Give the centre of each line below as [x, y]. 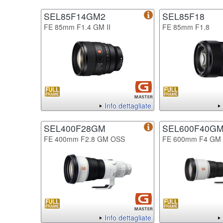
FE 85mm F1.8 [186, 27]
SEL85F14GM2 [75, 16]
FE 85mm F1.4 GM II [77, 27]
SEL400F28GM [75, 128]
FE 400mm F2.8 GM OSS [84, 139]
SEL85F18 [183, 16]
